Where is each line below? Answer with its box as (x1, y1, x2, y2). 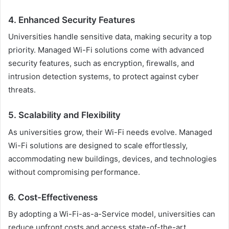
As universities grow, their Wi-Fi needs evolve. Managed (8, 127, 212, 137)
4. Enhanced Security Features (8, 14, 135, 25)
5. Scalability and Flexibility (8, 110, 121, 121)
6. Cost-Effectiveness (8, 192, 98, 202)
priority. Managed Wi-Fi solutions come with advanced (8, 45, 204, 55)
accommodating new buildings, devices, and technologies (8, 153, 217, 164)
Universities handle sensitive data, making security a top (8, 32, 212, 42)
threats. (8, 85, 36, 95)
